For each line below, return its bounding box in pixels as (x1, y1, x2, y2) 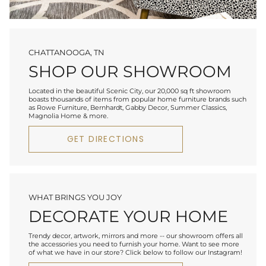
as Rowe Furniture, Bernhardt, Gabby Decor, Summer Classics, (28, 103, 227, 112)
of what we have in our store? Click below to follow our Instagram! (28, 248, 242, 257)
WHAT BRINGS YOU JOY (28, 192, 122, 202)
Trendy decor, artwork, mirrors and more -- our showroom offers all (28, 232, 243, 240)
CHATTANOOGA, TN (28, 47, 104, 57)
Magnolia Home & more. (28, 112, 108, 121)
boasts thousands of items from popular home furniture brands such (28, 95, 246, 104)
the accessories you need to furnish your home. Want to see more (28, 240, 239, 249)
